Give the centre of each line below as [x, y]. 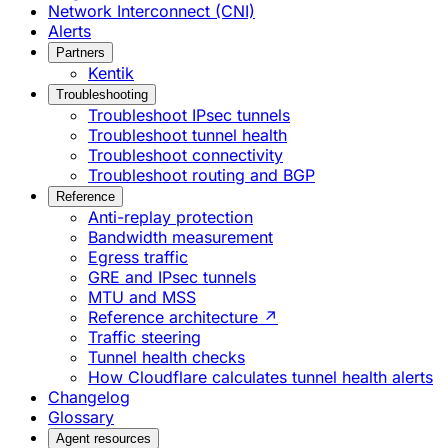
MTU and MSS [142, 296]
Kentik [111, 72]
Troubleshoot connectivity [185, 154]
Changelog [89, 396]
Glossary [81, 416]
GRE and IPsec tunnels [172, 276]
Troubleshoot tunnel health [187, 134]
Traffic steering [144, 336]
